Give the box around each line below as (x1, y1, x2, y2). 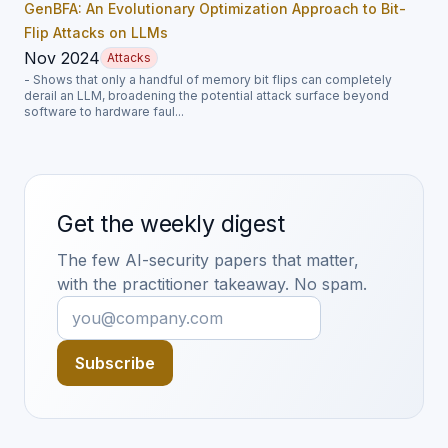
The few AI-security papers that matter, (57, 249, 359, 270)
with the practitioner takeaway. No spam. (57, 273, 367, 294)
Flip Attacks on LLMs (24, 23, 168, 41)
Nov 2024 (24, 47, 100, 68)
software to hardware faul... (24, 103, 184, 119)
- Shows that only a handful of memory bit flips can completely (24, 71, 392, 87)
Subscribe (75, 352, 155, 373)
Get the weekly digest (57, 209, 285, 238)
